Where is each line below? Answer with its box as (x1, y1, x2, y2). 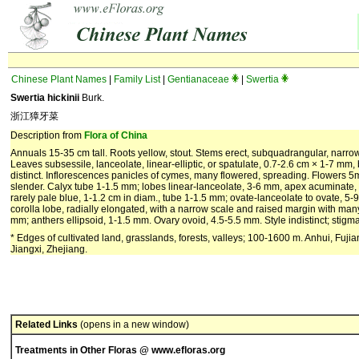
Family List (114, 74, 160, 85)
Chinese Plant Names (11, 74, 107, 85)
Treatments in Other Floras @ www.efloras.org (15, 345, 225, 356)
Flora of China (84, 130, 147, 141)
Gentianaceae (167, 74, 229, 85)
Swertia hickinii (10, 92, 79, 103)
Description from (10, 130, 84, 141)
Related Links (15, 319, 78, 330)
